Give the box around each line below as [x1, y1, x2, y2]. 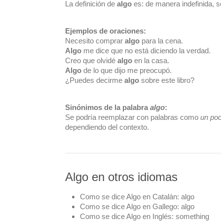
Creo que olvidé [65, 56, 117, 65]
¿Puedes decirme [65, 75, 124, 84]
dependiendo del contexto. [65, 122, 149, 131]
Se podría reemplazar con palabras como [65, 112, 200, 121]
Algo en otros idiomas [65, 170, 178, 184]
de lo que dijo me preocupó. [81, 66, 172, 74]
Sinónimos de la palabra [65, 103, 150, 111]
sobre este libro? [139, 75, 194, 84]
